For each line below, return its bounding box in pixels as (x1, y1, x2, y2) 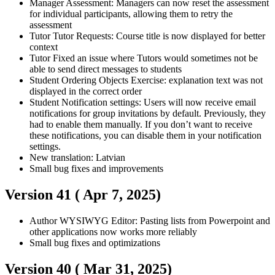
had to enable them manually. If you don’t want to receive (29, 118, 252, 130)
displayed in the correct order (29, 85, 142, 96)
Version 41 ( (5, 186, 83, 203)
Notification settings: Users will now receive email (61, 96, 256, 107)
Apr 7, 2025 (83, 186, 156, 203)
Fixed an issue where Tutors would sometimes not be (53, 52, 258, 63)
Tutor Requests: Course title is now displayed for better (53, 30, 265, 41)
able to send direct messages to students (29, 63, 182, 74)
